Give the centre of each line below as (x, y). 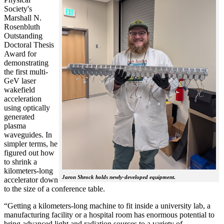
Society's (18, 9)
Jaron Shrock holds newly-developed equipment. (119, 177)
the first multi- (26, 72)
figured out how (29, 153)
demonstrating (26, 63)
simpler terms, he (31, 144)
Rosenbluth (22, 27)
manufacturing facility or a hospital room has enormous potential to (109, 215)
